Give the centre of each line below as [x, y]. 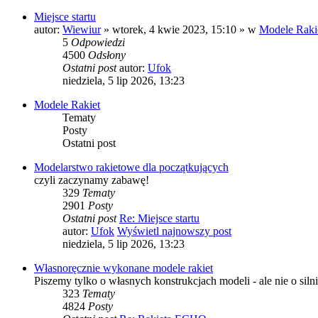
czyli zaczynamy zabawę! [92, 180]
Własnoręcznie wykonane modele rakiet [124, 268]
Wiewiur [82, 30]
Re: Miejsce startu [159, 219]
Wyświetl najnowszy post [174, 231]
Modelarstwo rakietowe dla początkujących [131, 168]
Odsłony [107, 55]
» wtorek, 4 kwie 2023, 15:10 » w [180, 30]
